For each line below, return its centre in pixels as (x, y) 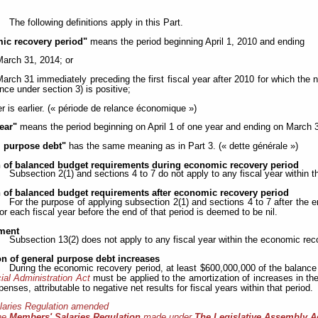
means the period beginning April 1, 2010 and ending (196, 42)
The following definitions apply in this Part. (96, 23)
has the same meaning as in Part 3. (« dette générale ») (182, 146)
